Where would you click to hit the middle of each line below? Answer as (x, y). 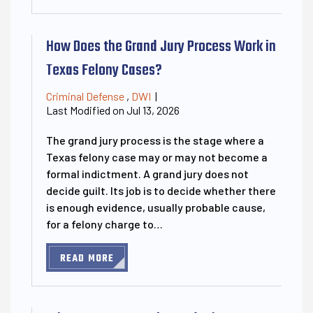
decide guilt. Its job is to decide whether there (161, 190)
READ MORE (87, 259)
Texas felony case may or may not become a (157, 156)
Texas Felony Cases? (104, 70)
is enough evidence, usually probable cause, (156, 207)
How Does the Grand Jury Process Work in (161, 46)
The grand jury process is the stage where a (155, 140)
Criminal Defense (85, 96)
